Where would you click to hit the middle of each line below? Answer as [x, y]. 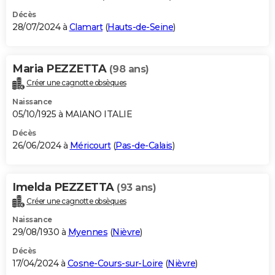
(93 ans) [136, 187]
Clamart [86, 27]
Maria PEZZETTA [61, 68]
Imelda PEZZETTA [64, 187]
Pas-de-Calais [144, 145]
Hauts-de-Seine [140, 27]
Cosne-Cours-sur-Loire [115, 264]
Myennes [87, 232]
